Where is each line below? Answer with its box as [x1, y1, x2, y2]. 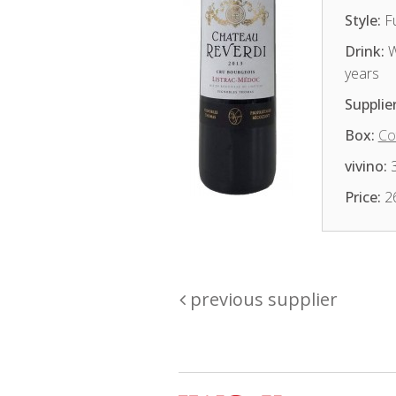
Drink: [344, 42, 385, 61]
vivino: [344, 156, 387, 176]
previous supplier [186, 287, 338, 311]
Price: [344, 187, 381, 207]
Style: [344, 11, 381, 30]
